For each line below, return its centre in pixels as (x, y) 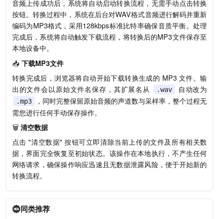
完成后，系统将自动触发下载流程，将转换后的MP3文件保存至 (109, 37)
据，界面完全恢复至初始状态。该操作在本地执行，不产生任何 (109, 153)
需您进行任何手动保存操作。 (56, 112)
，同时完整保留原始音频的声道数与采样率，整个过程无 (121, 100)
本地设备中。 (33, 48)
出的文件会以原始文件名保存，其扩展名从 (82, 89)
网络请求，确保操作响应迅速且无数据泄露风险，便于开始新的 (109, 164)
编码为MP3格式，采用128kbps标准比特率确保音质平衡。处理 (109, 26)
